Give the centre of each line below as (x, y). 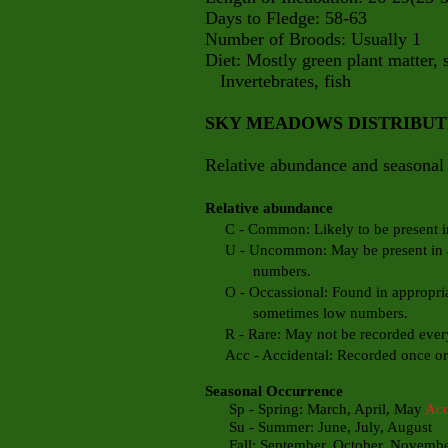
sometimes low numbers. (306, 313)
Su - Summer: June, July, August (318, 427)
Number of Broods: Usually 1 (313, 39)
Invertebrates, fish (278, 81)
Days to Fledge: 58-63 (286, 18)
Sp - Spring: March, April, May (315, 409)
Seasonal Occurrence (274, 391)
